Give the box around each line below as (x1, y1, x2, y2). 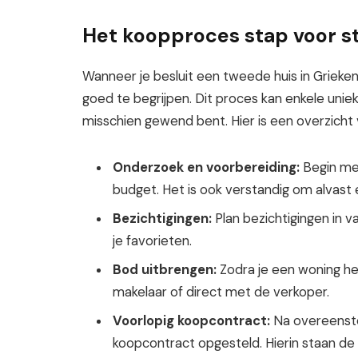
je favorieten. (113, 232, 192, 249)
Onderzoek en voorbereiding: (113, 158, 300, 176)
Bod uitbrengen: (113, 261, 217, 279)
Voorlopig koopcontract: (113, 312, 270, 330)
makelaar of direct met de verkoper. (113, 284, 329, 301)
